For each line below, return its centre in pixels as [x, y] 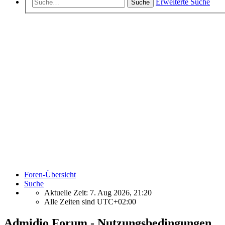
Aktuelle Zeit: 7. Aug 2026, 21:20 [98, 192]
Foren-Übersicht [50, 174]
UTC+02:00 [117, 201]
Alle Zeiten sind [71, 201]
